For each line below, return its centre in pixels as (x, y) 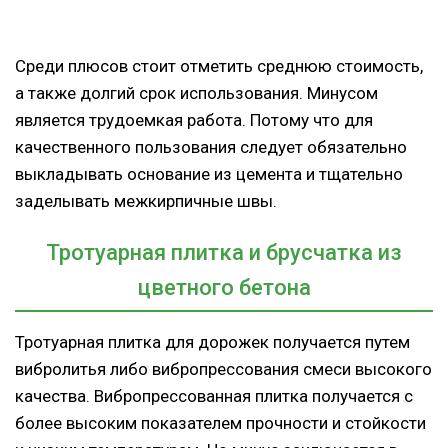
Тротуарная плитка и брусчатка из (224, 252)
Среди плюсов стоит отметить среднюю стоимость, (219, 65)
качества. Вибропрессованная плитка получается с (214, 395)
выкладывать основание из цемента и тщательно (209, 173)
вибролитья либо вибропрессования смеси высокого (223, 368)
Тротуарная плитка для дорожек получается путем (212, 341)
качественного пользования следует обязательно (211, 146)
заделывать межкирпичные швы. (146, 200)
